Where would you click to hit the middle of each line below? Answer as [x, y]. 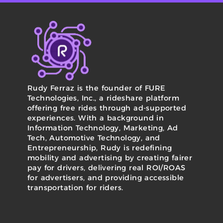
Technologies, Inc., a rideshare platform [103, 98]
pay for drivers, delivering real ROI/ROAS [107, 168]
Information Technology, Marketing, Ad [103, 128]
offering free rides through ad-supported [107, 108]
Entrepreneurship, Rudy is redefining [100, 148]
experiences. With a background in [96, 118]
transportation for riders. [75, 188]
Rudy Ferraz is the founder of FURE [97, 88]
